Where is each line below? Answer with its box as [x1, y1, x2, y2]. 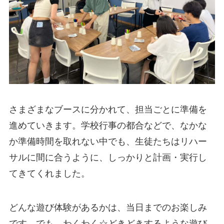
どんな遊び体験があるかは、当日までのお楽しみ [8, 202, 207, 213]
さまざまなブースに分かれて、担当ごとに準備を [8, 104, 207, 115]
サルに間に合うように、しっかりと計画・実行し [8, 152, 207, 163]
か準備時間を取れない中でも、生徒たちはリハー [8, 136, 207, 147]
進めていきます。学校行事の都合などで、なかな [8, 120, 207, 131]
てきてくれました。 [8, 168, 90, 179]
